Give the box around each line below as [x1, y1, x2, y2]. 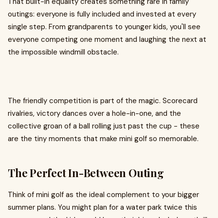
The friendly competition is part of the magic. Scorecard [8, 96, 198, 106]
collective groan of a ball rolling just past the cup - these [8, 121, 200, 131]
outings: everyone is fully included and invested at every [8, 9, 196, 19]
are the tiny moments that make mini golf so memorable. [8, 134, 199, 144]
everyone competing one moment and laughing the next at [8, 35, 206, 45]
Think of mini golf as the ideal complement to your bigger [8, 190, 199, 200]
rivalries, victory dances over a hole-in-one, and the [8, 109, 181, 119]
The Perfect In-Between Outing [8, 165, 164, 181]
